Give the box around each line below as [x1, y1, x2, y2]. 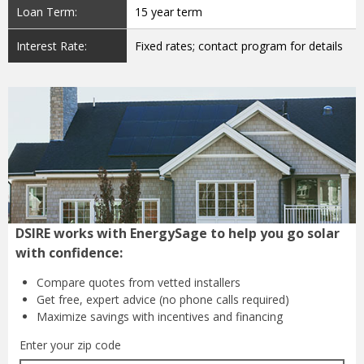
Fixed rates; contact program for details [135, 38, 344, 54]
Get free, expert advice [37, 292, 159, 308]
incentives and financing [158, 309, 283, 325]
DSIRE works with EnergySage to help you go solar [15, 224, 340, 243]
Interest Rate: [16, 38, 87, 54]
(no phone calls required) [159, 292, 289, 308]
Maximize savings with [37, 309, 158, 325]
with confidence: [15, 244, 123, 262]
